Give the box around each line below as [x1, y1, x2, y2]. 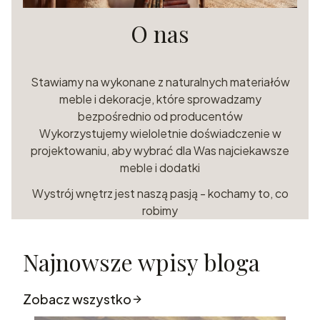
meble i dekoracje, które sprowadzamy [59, 91, 261, 106]
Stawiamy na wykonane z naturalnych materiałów [30, 74, 290, 89]
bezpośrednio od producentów [77, 108, 243, 124]
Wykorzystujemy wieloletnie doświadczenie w [39, 125, 281, 141]
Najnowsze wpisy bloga [23, 246, 260, 277]
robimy [142, 202, 178, 218]
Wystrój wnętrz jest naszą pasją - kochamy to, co [31, 185, 289, 201]
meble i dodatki [120, 159, 200, 175]
